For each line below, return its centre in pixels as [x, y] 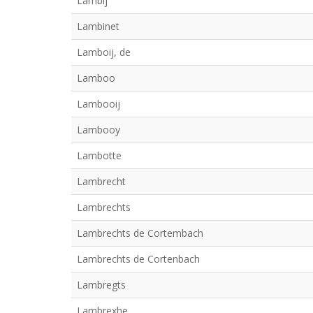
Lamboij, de [104, 52]
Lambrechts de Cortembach [140, 233]
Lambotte [99, 155]
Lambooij [99, 104]
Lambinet [98, 26]
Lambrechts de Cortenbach [138, 259]
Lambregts [101, 285]
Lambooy [99, 130]
